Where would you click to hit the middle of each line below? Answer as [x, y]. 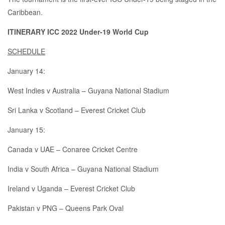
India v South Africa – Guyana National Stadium [83, 169]
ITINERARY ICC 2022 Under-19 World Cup [78, 32]
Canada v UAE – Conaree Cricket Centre [73, 149]
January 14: [26, 71]
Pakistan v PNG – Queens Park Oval [66, 208]
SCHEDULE [26, 51]
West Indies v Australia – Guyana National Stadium [88, 90]
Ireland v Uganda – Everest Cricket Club [71, 188]
